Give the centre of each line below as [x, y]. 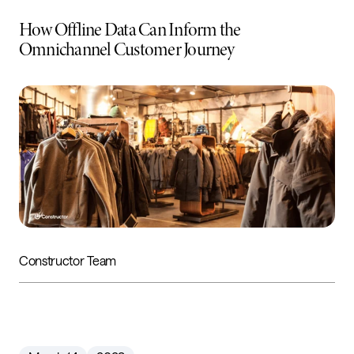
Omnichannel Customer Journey [127, 49]
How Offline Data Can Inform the [130, 30]
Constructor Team [68, 260]
